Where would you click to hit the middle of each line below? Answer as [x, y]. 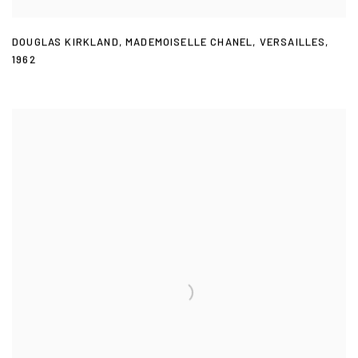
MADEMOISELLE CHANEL [189, 43]
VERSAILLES [292, 43]
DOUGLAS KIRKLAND [66, 43]
